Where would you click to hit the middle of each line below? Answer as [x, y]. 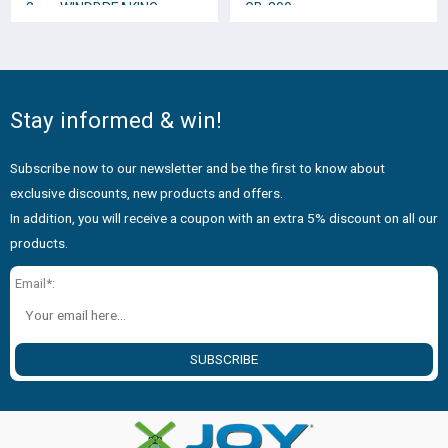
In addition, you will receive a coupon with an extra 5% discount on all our [224, 218]
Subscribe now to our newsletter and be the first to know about [197, 168]
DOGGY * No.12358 [85, 34]
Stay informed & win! [116, 119]
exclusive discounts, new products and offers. [146, 193]
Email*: [35, 284]
